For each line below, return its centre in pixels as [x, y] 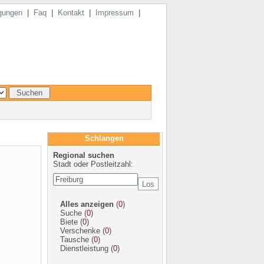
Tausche [74, 240]
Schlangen [104, 138]
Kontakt [71, 13]
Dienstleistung [84, 248]
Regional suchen [83, 155]
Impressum [114, 13]
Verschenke [80, 231]
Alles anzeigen [87, 204]
